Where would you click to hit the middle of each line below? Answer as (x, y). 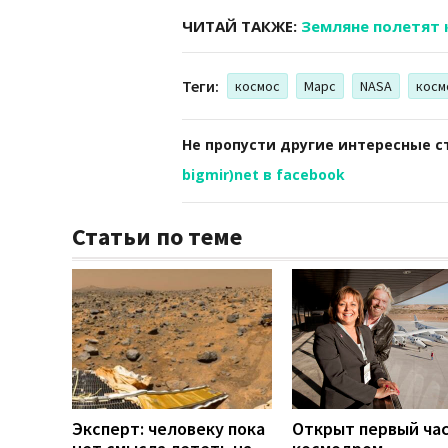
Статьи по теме (157, 236)
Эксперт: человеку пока (168, 428)
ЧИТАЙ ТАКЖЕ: (241, 25)
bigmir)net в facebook (263, 174)
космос (257, 85)
